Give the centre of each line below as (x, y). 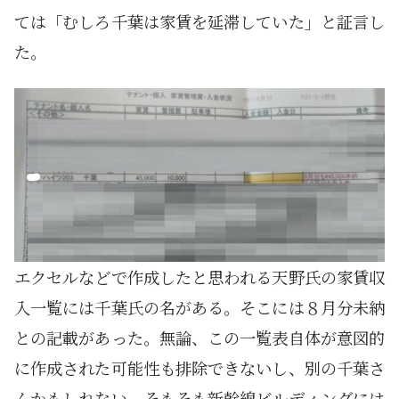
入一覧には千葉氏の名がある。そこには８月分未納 (199, 308)
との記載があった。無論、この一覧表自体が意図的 (199, 338)
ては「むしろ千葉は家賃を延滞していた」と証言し (199, 22)
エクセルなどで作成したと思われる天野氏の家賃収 (199, 277)
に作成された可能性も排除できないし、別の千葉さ (199, 368)
